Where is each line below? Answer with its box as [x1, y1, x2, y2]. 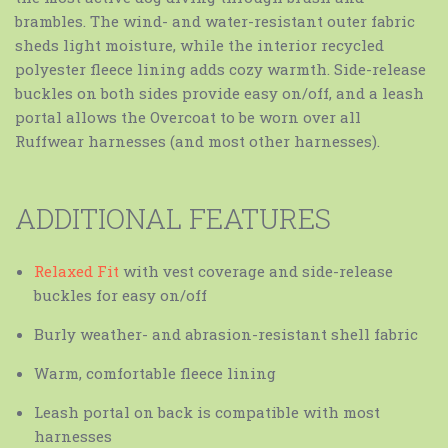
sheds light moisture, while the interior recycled [15, 35, 384, 56]
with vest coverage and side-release [122, 260, 393, 281]
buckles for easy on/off [33, 284, 207, 305]
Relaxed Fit [33, 260, 119, 281]
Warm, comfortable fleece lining [33, 362, 276, 383]
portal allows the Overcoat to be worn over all [15, 107, 361, 128]
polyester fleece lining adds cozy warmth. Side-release [15, 59, 426, 80]
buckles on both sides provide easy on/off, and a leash [15, 83, 424, 104]
